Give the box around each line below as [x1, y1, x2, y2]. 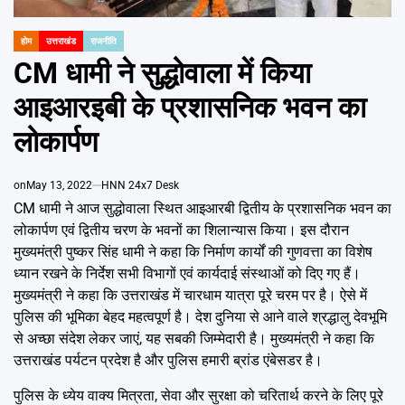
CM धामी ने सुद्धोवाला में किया [14, 56, 311, 91]
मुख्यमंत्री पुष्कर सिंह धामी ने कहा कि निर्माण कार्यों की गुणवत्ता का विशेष [14, 243, 372, 261]
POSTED [13, 42, 47, 52]
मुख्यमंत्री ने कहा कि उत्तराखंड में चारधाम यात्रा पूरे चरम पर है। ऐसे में [14, 287, 367, 305]
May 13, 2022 [26, 179, 92, 193]
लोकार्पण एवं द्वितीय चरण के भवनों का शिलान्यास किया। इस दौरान [14, 221, 349, 240]
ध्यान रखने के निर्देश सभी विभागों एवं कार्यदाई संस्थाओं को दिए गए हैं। [14, 265, 361, 283]
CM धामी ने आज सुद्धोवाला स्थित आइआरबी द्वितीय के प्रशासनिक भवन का [14, 200, 391, 218]
